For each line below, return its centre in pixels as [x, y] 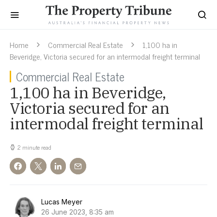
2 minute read [34, 147]
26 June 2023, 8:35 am [77, 212]
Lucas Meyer [62, 202]
